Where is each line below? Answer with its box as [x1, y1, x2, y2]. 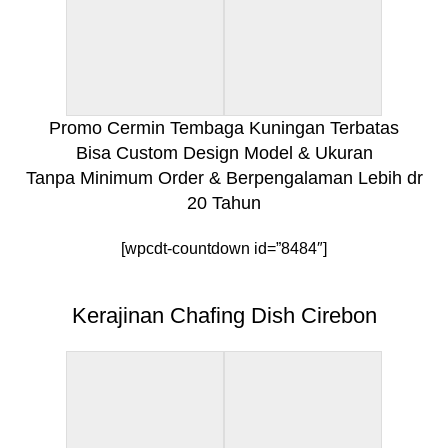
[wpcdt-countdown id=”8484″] [121, 239, 327, 257]
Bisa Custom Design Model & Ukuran [75, 142, 373, 163]
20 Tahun [187, 192, 261, 213]
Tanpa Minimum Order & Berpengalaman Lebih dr [25, 167, 423, 188]
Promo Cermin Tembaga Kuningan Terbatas [49, 117, 399, 138]
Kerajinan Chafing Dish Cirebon [71, 302, 377, 328]
